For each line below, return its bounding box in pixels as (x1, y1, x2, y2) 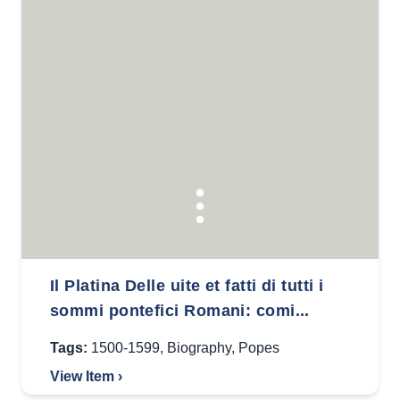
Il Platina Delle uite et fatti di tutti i (50, 277, 324, 295)
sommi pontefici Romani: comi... (50, 302, 310, 320)
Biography (167, 340, 231, 355)
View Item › (50, 369, 122, 384)
